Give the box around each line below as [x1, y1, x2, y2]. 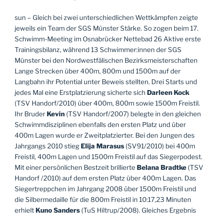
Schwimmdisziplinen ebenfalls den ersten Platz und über [15, 120, 186, 128]
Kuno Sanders [36, 206, 80, 214]
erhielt [15, 206, 36, 214]
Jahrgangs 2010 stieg [15, 142, 81, 150]
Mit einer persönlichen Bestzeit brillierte [15, 163, 137, 171]
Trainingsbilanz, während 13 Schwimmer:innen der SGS [15, 45, 182, 54]
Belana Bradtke [137, 163, 186, 171]
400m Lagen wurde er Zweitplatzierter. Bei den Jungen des [15, 131, 195, 139]
